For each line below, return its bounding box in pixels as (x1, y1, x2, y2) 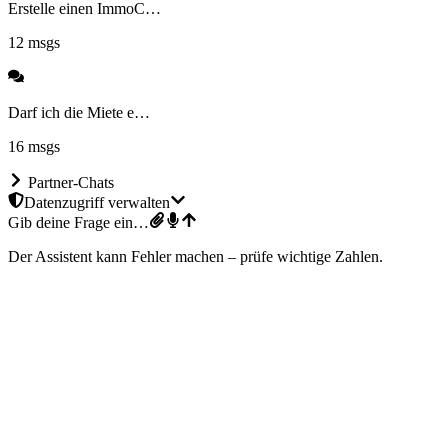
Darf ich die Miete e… (8, 103, 150, 121)
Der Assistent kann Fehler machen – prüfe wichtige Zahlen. (8, 247, 383, 265)
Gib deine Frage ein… (8, 213, 149, 231)
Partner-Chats (28, 173, 114, 191)
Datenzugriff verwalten (24, 193, 170, 211)
